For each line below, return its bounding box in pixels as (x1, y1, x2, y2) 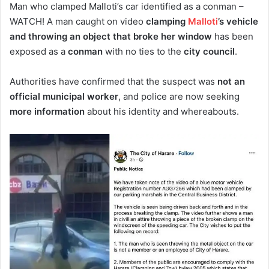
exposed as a (10, 45, 68, 57)
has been (212, 30, 253, 42)
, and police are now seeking (118, 90, 240, 102)
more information (10, 105, 85, 117)
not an (217, 75, 245, 87)
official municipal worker (10, 90, 118, 102)
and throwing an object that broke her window (10, 30, 212, 42)
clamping (146, 15, 188, 27)
